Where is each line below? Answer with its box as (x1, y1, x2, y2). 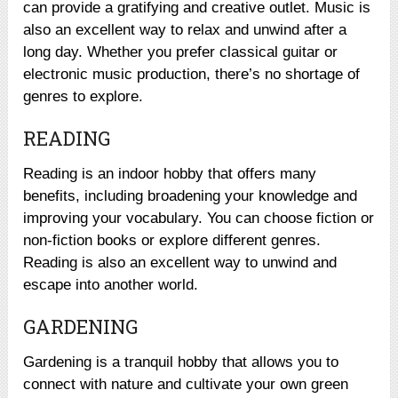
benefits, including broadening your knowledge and (23, 187, 358, 204)
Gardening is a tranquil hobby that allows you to (23, 353, 339, 370)
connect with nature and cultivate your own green (23, 375, 349, 393)
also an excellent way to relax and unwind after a (23, 20, 347, 38)
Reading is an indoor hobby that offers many (23, 164, 317, 182)
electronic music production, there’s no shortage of (23, 65, 361, 83)
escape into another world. (23, 275, 199, 293)
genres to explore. (23, 87, 144, 105)
